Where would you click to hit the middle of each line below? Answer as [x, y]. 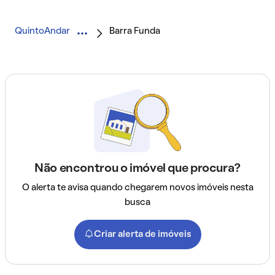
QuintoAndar [42, 31]
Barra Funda [135, 31]
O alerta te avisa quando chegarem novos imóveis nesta [137, 188]
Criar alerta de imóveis [142, 234]
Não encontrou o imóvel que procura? [137, 168]
